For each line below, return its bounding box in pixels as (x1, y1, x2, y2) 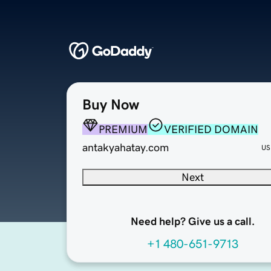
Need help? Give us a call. (130, 216, 255, 227)
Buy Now (82, 97, 139, 113)
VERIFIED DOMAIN (164, 124, 258, 135)
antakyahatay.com (82, 142, 169, 154)
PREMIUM (99, 124, 148, 135)
